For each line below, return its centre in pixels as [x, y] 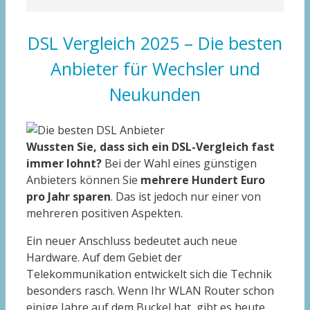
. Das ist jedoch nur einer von [186, 196]
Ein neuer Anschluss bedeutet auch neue [132, 240]
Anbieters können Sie [83, 180]
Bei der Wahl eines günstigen [179, 163]
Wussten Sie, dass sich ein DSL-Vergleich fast [151, 146]
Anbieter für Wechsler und [155, 69]
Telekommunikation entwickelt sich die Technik [149, 274]
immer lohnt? [64, 163]
